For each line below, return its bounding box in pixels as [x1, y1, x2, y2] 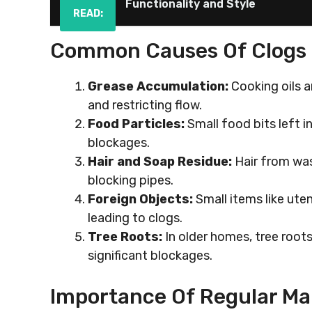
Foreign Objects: [88, 192, 193, 207]
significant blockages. [88, 248, 212, 263]
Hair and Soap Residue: [88, 154, 232, 169]
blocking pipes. [88, 173, 173, 188]
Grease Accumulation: [88, 79, 228, 94]
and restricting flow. [88, 97, 202, 113]
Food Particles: [88, 116, 185, 132]
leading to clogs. [88, 210, 182, 226]
